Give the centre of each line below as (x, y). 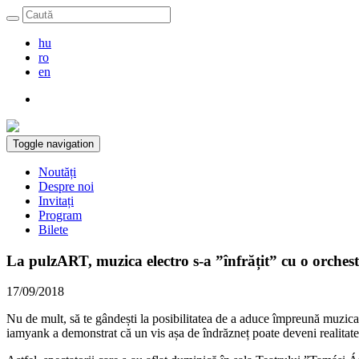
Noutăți (57, 172)
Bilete (53, 230)
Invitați (56, 201)
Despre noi (66, 186)
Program (60, 215)
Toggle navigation (53, 144)
